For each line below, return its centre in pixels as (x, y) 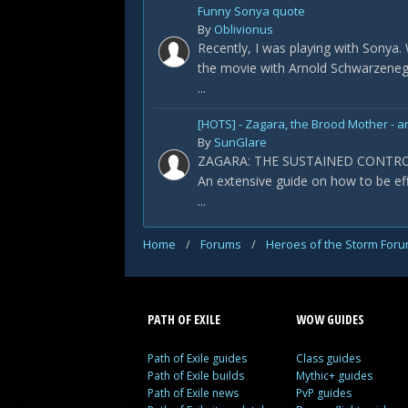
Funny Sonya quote (251, 11)
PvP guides (324, 393)
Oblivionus (244, 29)
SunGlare (240, 142)
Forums (222, 244)
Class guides (329, 358)
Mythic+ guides (335, 376)
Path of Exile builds (196, 376)
